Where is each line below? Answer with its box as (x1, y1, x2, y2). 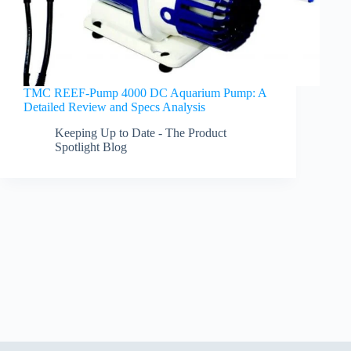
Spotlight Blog (55, 139, 127, 154)
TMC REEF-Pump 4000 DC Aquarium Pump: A (24, 86, 266, 100)
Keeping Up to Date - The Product (55, 125, 226, 139)
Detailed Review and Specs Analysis (24, 100, 205, 114)
